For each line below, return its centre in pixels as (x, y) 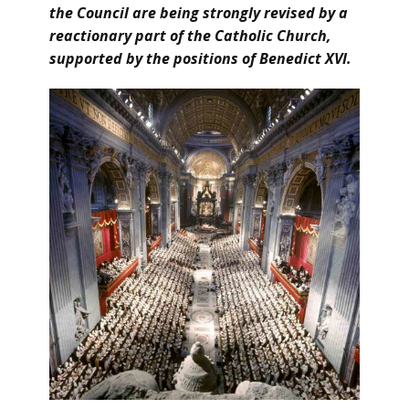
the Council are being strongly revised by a (199, 13)
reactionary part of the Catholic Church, (190, 36)
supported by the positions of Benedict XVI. (200, 58)
